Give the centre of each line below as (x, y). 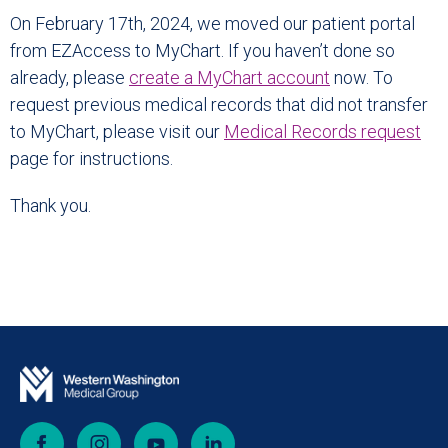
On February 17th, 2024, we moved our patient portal (212, 24)
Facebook (95, 432)
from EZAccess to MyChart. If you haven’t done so (202, 51)
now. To (361, 78)
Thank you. (50, 206)
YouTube (207, 432)
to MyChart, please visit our (117, 132)
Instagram (154, 432)
